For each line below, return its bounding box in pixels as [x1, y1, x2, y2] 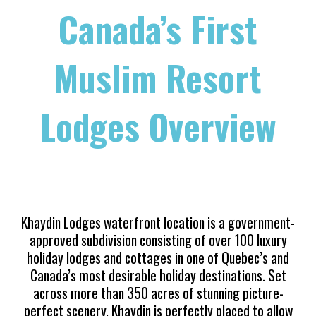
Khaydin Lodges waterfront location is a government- [21, 212, 295, 233]
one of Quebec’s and [183, 248, 289, 269]
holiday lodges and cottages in [27, 248, 183, 269]
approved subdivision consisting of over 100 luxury [29, 230, 287, 251]
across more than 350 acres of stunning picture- [32, 283, 284, 304]
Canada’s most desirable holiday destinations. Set [30, 265, 286, 286]
